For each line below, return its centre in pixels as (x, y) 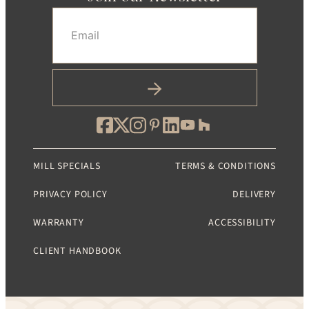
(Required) (210, 17)
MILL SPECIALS (67, 167)
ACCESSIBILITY (242, 223)
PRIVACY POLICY (70, 195)
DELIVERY (254, 195)
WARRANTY (59, 223)
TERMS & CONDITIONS (225, 167)
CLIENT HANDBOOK (77, 251)
